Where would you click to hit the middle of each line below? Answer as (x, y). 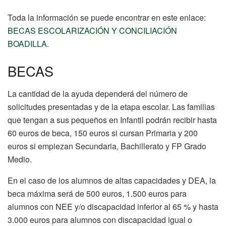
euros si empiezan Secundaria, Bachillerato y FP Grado (107, 146)
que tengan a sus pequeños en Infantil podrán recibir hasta (112, 120)
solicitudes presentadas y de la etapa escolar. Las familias (111, 106)
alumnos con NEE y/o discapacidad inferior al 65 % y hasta (113, 206)
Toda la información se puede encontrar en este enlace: (107, 18)
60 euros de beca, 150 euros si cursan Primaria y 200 (103, 133)
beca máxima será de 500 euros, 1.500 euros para (97, 193)
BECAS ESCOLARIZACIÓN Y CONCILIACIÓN (92, 31)
